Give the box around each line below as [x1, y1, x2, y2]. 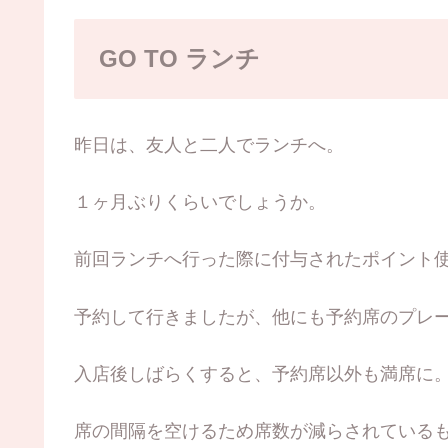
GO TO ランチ [99, 44, 260, 72]
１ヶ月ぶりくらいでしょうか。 [74, 192, 326, 213]
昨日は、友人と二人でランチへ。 [74, 135, 344, 156]
